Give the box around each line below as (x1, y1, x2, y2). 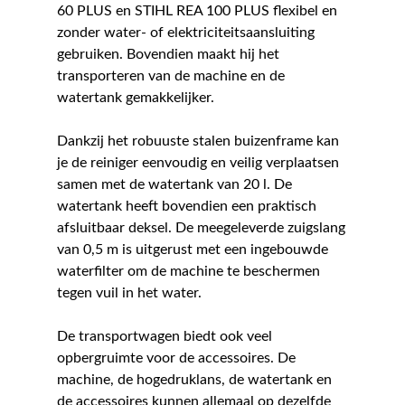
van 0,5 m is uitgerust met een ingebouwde (56, 242, 328, 258)
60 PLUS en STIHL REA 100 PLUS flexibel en (56, 4, 337, 19)
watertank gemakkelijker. (56, 90, 214, 106)
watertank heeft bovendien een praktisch (56, 199, 316, 214)
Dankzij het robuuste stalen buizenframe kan (56, 134, 339, 149)
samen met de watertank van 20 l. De (56, 177, 292, 193)
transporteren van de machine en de (56, 69, 285, 84)
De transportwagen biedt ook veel (56, 329, 272, 344)
